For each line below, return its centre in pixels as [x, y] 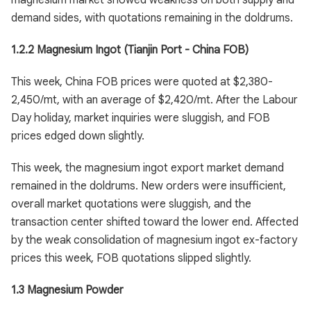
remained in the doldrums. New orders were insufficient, [149, 186]
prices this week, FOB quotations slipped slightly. [131, 258]
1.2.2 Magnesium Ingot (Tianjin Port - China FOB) [130, 50]
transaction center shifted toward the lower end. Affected [155, 222]
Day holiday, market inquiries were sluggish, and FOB [141, 118]
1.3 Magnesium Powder [67, 290]
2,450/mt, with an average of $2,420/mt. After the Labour [154, 100]
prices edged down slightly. [78, 136]
